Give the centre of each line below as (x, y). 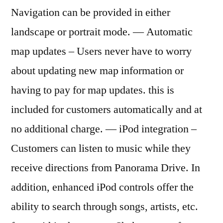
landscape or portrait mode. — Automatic (102, 32)
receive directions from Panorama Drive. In (106, 167)
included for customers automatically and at (107, 109)
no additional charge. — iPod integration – (104, 129)
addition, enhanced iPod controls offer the (102, 187)
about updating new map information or (97, 70)
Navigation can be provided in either (91, 12)
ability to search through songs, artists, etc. (105, 206)
